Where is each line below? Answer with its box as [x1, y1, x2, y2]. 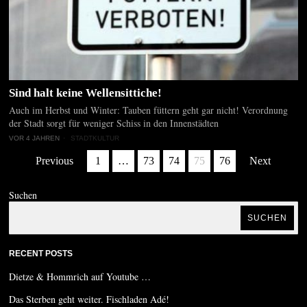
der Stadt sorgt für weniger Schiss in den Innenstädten [9, 116, 219, 130]
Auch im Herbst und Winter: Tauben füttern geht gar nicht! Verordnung [9, 103, 288, 116]
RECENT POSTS [9, 248, 73, 258]
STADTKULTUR [71, 134, 120, 142]
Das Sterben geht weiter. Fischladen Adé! [9, 292, 170, 306]
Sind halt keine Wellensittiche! [9, 86, 162, 99]
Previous [36, 154, 74, 167]
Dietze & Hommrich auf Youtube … [9, 269, 151, 283]
